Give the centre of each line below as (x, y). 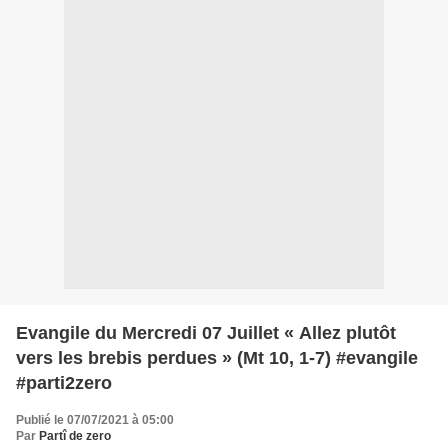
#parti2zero (64, 382)
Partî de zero (75, 435)
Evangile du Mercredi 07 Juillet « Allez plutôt (206, 332)
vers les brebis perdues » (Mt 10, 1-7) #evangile (217, 357)
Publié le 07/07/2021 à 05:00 (95, 419)
